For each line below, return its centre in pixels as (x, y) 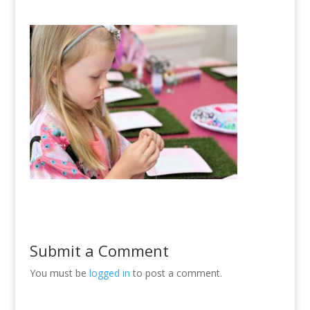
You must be (59, 273)
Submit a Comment (99, 250)
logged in (109, 273)
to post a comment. (176, 273)
